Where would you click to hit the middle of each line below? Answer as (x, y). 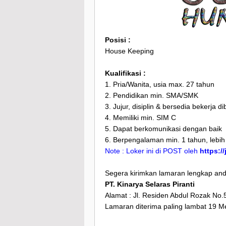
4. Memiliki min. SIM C (140, 118)
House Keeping (129, 51)
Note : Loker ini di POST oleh (152, 151)
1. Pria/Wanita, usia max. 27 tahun (160, 84)
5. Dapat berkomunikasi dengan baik (163, 129)
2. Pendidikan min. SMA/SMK (152, 96)
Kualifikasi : (125, 73)
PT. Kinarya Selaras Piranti (150, 184)
